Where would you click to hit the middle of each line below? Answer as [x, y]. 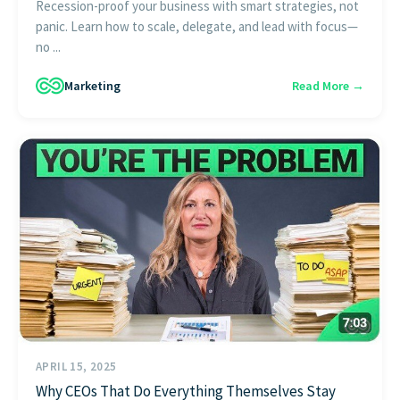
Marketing [92, 85]
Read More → [328, 85]
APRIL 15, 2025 [76, 367]
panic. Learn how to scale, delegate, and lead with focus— [197, 27]
